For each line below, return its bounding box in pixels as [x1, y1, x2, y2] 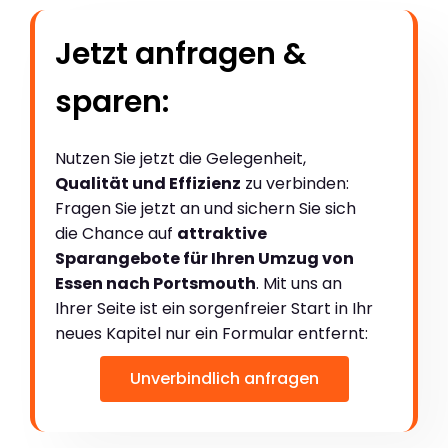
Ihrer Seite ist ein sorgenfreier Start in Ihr [55, 296, 373, 320]
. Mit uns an [256, 271, 342, 295]
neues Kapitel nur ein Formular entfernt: [55, 321, 368, 345]
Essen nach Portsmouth [55, 271, 256, 295]
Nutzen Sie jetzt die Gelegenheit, [55, 146, 306, 170]
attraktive [177, 221, 267, 245]
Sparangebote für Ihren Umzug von [55, 246, 354, 270]
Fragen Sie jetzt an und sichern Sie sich [55, 196, 356, 220]
